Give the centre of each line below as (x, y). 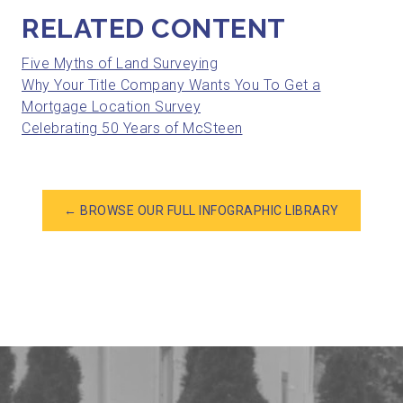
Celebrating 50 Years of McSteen (132, 128)
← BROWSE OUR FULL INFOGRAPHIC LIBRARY (201, 210)
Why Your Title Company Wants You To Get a (171, 85)
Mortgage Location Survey (111, 106)
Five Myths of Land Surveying (120, 63)
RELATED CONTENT (154, 28)
